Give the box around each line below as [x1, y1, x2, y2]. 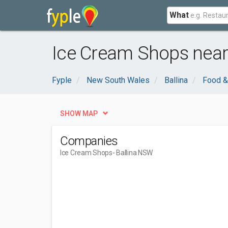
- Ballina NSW [112, 149, 153, 157]
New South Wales [87, 75, 150, 85]
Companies [60, 134, 118, 148]
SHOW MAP [60, 109, 98, 118]
